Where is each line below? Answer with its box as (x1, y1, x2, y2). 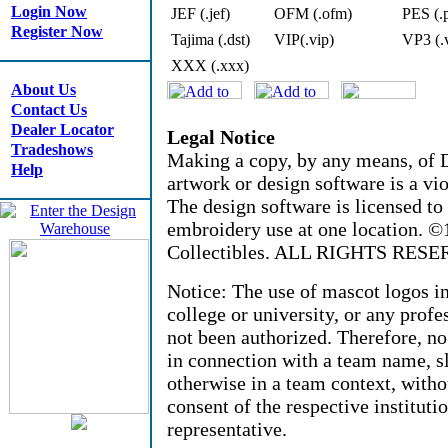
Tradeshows (11, 141, 93, 158)
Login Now (11, 3, 87, 20)
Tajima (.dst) (171, 31, 250, 48)
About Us (11, 81, 76, 98)
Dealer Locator (11, 121, 114, 138)
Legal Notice (167, 126, 275, 148)
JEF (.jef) (171, 5, 230, 22)
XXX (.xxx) (171, 57, 249, 74)
